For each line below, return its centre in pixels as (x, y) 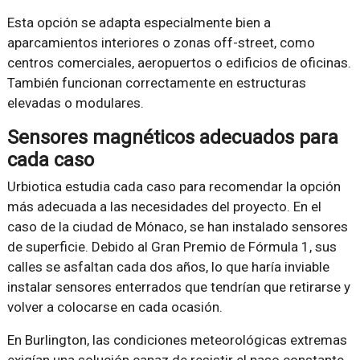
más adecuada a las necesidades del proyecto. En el (164, 206)
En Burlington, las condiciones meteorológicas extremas (177, 340)
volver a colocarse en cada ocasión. (115, 307)
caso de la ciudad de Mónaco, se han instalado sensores (177, 226)
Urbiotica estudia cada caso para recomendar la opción (174, 186)
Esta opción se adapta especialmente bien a (139, 22)
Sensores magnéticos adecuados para (172, 137)
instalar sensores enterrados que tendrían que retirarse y (178, 286)
